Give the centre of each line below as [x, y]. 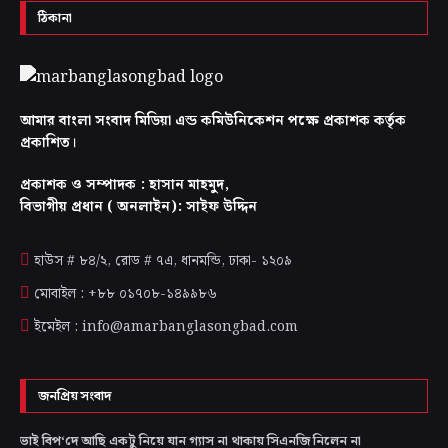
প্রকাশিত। [48, 143]
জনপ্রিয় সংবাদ [74, 397]
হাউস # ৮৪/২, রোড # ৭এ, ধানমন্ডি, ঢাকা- [147, 261]
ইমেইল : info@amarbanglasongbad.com [166, 327]
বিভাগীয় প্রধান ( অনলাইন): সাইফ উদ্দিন [138, 207]
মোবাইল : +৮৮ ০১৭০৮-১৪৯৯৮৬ [125, 294]
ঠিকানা [55, 19]
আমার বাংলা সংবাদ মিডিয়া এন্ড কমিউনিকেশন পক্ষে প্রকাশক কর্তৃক [213, 121]
